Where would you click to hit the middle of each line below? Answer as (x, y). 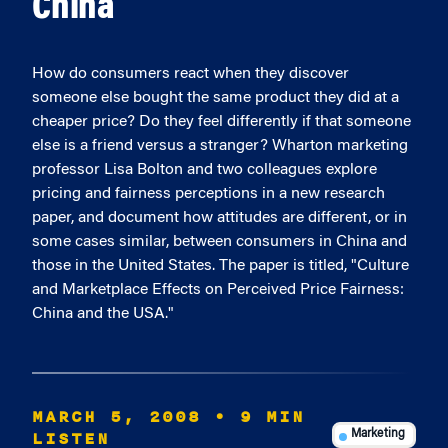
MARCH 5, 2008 (116, 417)
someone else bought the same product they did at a (215, 98)
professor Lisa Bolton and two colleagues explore (204, 170)
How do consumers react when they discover (190, 74)
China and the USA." (103, 314)
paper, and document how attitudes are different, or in (219, 218)
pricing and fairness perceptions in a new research (208, 194)
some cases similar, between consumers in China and (219, 242)
